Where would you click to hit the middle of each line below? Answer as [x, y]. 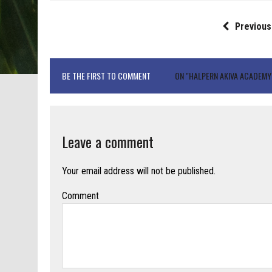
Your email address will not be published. [139, 171]
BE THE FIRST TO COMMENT [106, 76]
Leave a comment [108, 142]
